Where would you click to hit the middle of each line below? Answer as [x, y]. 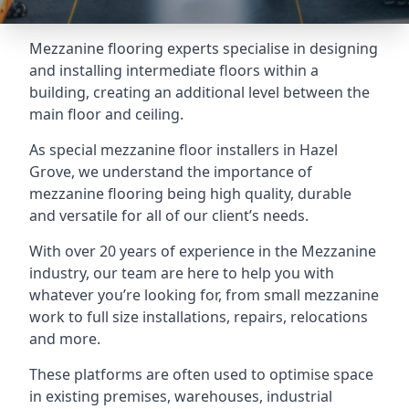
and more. [65, 339]
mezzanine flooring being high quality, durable [190, 194]
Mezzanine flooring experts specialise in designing [204, 48]
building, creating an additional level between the [199, 92]
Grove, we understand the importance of [171, 172]
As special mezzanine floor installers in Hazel [184, 150]
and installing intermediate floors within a [174, 70]
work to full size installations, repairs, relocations [199, 317]
